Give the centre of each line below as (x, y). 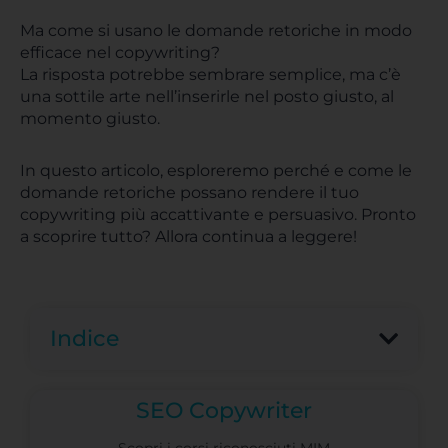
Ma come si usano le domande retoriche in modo (216, 30)
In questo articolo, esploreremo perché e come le (216, 170)
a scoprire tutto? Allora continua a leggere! (188, 236)
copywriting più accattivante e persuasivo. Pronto (218, 214)
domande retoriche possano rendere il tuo (189, 192)
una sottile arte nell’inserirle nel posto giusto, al (207, 96)
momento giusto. (90, 118)
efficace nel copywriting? (120, 52)
